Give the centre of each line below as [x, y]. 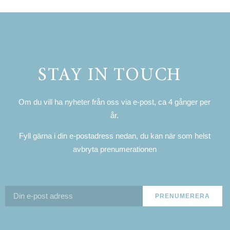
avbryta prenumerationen [114, 149]
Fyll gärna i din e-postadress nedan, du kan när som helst [114, 136]
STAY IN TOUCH [110, 76]
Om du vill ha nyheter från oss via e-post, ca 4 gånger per [115, 102]
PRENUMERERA [183, 196]
